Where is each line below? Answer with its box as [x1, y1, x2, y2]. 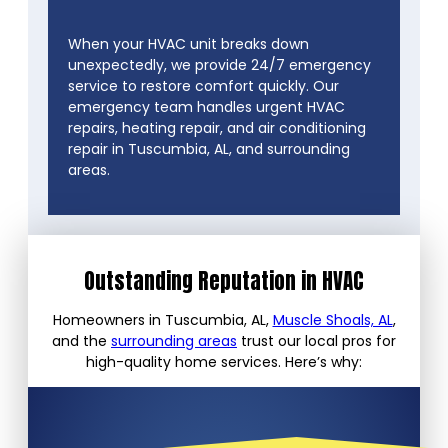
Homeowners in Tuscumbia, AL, [52, 310, 273, 331]
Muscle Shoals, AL [272, 310, 393, 331]
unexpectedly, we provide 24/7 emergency [68, 54, 371, 75]
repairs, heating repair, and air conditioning [68, 117, 366, 138]
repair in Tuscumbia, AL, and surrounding [68, 138, 350, 159]
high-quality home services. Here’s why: [86, 352, 362, 373]
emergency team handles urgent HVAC [68, 96, 345, 117]
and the [52, 331, 111, 352]
